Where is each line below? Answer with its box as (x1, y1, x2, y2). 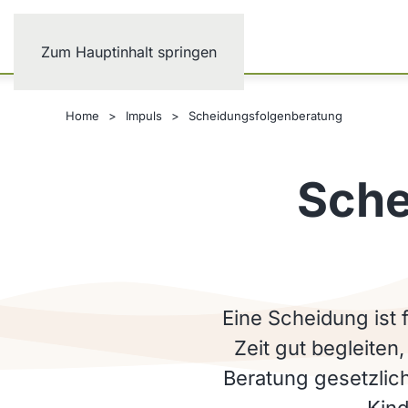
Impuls (126, 107, 162, 123)
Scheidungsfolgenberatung (189, 107, 342, 123)
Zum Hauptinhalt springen (41, 43, 217, 61)
